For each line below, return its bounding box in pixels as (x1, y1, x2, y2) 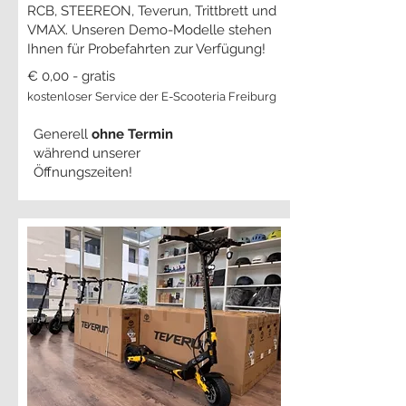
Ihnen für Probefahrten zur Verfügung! (27, 41, 266, 57)
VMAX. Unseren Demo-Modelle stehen (27, 22, 272, 38)
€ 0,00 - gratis (27, 68, 115, 84)
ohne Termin (92, 126, 173, 142)
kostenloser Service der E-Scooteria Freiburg (27, 90, 276, 103)
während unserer (34, 145, 140, 161)
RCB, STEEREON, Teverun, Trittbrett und (27, 3, 276, 19)
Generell (34, 126, 92, 142)
